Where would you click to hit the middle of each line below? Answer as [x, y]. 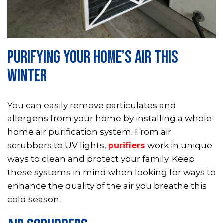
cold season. [34, 199]
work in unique [179, 145]
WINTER [27, 76]
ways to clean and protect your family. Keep [101, 159]
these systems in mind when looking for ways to [111, 172]
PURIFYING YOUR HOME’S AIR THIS [93, 57]
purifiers [127, 145]
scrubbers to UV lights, [58, 145]
